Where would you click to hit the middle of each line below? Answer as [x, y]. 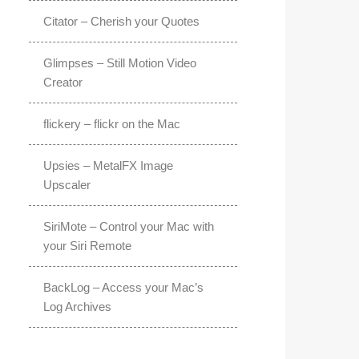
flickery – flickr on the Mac [112, 124]
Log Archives [77, 307]
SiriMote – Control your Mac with [129, 227]
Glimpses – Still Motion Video [120, 63]
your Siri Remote [87, 246]
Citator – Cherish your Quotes [121, 22]
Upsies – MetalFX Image [108, 166]
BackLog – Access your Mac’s [123, 288]
